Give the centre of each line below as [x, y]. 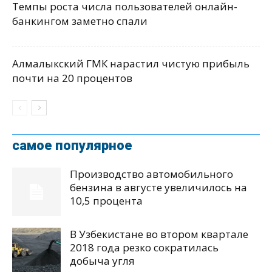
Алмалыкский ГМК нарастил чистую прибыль [131, 64]
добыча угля [102, 261]
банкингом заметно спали [80, 21]
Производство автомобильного [151, 174]
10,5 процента [106, 201]
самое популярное [72, 146]
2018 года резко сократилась [144, 248]
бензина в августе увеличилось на [158, 188]
